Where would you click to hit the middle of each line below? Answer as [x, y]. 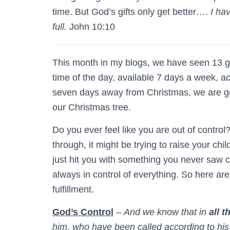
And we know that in [166, 212]
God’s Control [83, 212]
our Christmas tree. [92, 107]
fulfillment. [73, 189]
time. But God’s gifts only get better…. [131, 12]
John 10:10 [91, 26]
